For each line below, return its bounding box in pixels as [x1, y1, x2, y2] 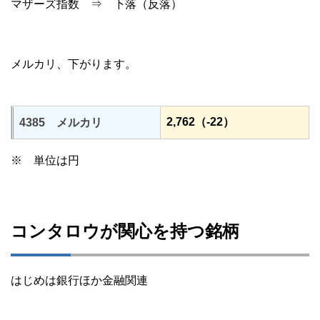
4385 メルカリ [19, 116, 102, 129]
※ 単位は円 [11, 154, 79, 167]
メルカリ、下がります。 [11, 58, 136, 71]
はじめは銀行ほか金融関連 [11, 274, 148, 287]
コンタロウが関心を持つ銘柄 [11, 221, 239, 241]
